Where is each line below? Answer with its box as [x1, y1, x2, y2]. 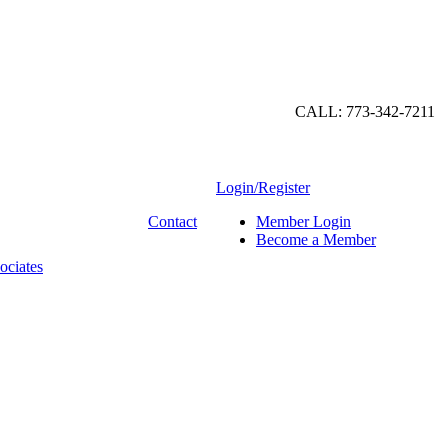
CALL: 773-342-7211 [295, 103, 435, 120]
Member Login [256, 213, 351, 230]
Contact [148, 213, 197, 230]
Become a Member [256, 231, 376, 248]
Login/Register [216, 179, 310, 196]
